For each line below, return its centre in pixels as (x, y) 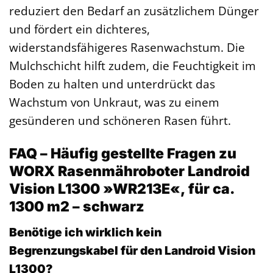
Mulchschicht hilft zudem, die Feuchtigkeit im (133, 66)
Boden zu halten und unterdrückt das (112, 84)
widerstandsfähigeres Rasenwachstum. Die (127, 48)
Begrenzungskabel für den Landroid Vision (132, 250)
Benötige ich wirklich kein (85, 232)
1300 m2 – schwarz (77, 207)
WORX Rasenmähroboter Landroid (129, 172)
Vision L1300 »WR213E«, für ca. (122, 189)
